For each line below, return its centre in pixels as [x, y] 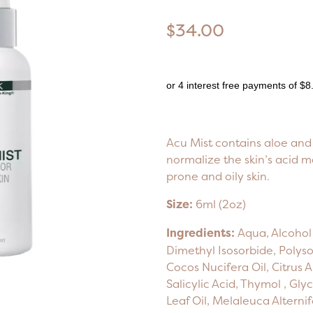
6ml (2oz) [219, 204]
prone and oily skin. [218, 176]
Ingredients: [200, 233]
